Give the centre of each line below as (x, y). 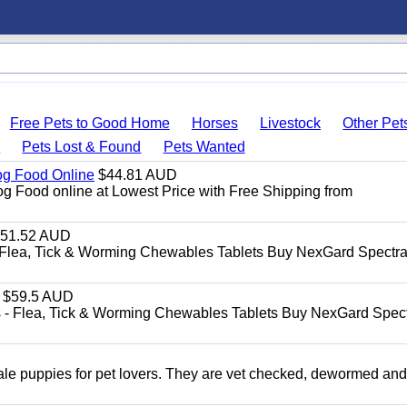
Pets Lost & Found (82, 147)
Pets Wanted (204, 147)
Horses (214, 123)
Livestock (291, 123)
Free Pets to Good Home (89, 123)
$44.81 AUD (136, 175)
